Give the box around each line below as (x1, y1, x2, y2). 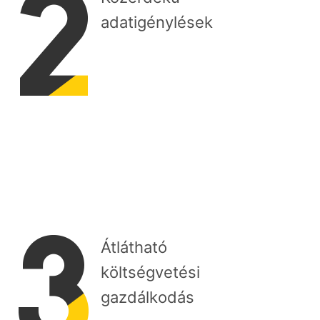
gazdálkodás (101, 287, 194, 306)
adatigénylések (101, 12, 213, 31)
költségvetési (101, 262, 200, 281)
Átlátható (101, 237, 167, 256)
